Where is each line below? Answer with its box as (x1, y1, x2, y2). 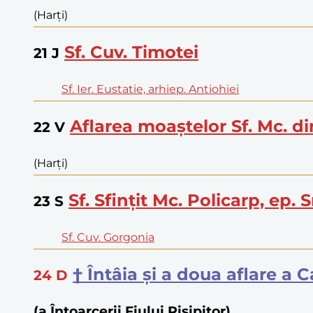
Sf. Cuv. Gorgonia (61, 230, 154, 244)
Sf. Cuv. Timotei (64, 42, 198, 63)
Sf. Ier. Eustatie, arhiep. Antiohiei (61, 82, 239, 96)
